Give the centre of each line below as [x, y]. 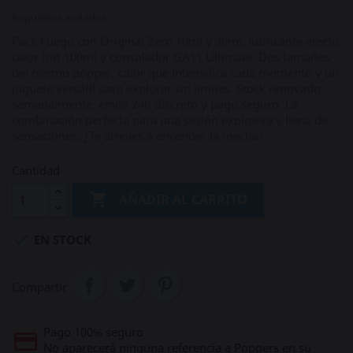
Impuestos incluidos [59, 17]
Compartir [39, 287]
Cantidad [36, 170]
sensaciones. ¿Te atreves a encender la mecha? [138, 136]
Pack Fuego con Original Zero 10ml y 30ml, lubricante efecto [175, 41]
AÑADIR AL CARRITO [184, 200]
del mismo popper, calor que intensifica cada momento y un [175, 72]
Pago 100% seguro [93, 332]
